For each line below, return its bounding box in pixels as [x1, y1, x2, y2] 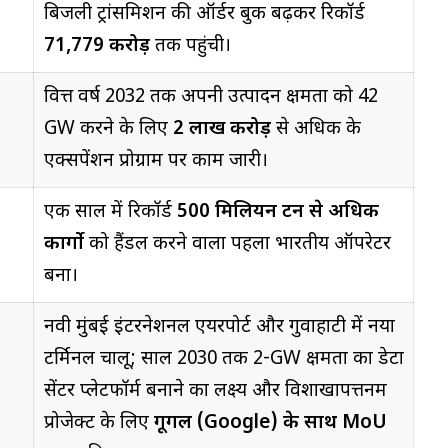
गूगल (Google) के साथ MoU [153, 410, 387, 436]
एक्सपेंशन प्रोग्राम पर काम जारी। [43, 148, 268, 174]
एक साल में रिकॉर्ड [43, 199, 177, 225]
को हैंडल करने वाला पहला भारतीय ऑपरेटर [83, 231, 391, 257]
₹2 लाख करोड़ [172, 116, 271, 142]
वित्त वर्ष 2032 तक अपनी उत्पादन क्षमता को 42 [43, 84, 378, 110]
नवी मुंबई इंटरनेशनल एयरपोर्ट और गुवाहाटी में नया [43, 314, 395, 340]
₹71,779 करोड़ [43, 33, 150, 59]
